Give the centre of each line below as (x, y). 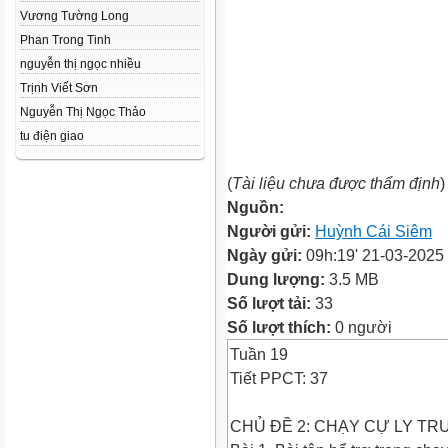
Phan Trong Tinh (65, 40)
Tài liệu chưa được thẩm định (336, 183)
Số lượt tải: (271, 303)
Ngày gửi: (266, 255)
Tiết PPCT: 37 (279, 378)
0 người (361, 327)
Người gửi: (271, 231)
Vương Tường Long (74, 16)
